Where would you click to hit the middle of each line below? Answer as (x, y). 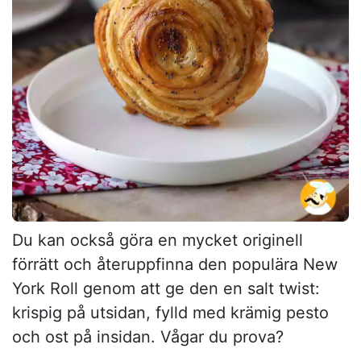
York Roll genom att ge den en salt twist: (166, 288)
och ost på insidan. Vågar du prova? (148, 336)
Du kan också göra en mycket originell (158, 240)
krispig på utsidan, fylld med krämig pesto (170, 312)
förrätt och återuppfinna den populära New (175, 264)
